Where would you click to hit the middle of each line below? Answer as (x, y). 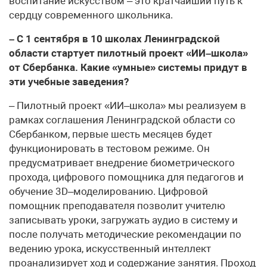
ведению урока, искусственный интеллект (110, 249)
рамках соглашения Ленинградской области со (122, 120)
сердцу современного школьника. (91, 15)
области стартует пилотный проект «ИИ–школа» (128, 53)
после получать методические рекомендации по (125, 235)
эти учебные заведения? (69, 82)
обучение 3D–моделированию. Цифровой (108, 192)
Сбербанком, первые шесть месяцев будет (111, 134)
